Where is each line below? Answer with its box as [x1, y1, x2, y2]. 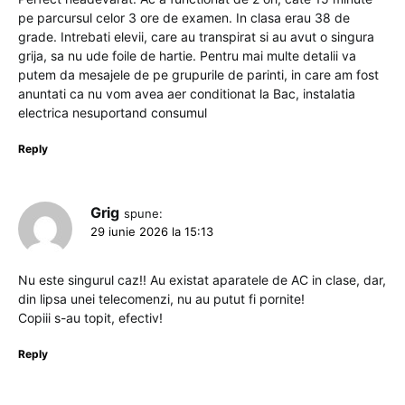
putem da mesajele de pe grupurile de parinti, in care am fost [18, 66, 379, 82]
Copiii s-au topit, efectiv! [18, 309, 163, 325]
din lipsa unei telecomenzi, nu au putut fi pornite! [18, 290, 305, 306]
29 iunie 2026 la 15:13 [90, 223, 213, 239]
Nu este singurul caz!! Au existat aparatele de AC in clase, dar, [18, 271, 386, 287]
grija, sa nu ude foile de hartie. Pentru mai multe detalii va [18, 47, 356, 63]
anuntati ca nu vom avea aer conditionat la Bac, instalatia [18, 85, 355, 101]
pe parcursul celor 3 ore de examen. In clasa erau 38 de [18, 9, 350, 25]
